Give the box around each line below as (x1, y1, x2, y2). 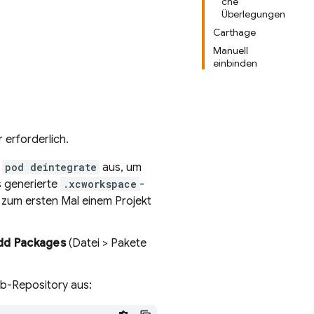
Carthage (213, 26, 256, 39)
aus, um (100, 161, 142, 175)
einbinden (213, 57, 257, 69)
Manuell (213, 44, 248, 57)
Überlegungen (221, 8, 285, 20)
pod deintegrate (5, 161, 97, 174)
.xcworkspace (63, 177, 137, 191)
